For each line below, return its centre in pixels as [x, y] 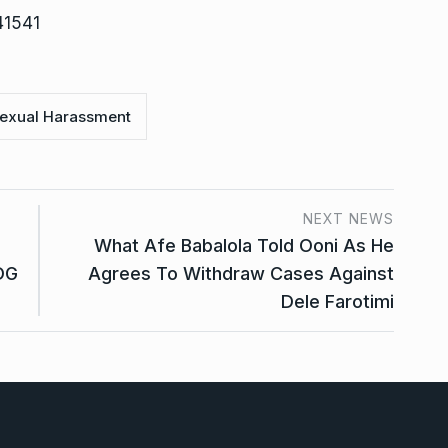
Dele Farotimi [337, 302]
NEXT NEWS [348, 219]
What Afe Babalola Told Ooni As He [244, 246]
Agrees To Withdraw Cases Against [241, 274]
